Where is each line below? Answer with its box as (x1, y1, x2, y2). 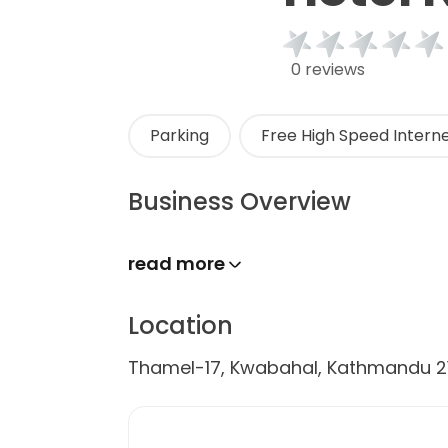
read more (128, 251, 225, 276)
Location (128, 309, 233, 342)
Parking (150, 124, 209, 147)
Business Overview (128, 185, 351, 218)
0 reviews (290, 58, 365, 81)
